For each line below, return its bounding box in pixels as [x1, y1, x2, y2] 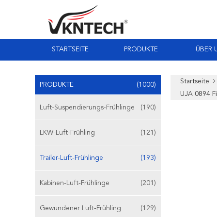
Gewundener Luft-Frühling [40, 205, 121, 212]
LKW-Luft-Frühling [40, 129, 95, 136]
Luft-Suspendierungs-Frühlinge [40, 104, 135, 111]
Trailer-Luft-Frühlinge [40, 155, 103, 161]
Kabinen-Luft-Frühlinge [40, 180, 109, 186]
